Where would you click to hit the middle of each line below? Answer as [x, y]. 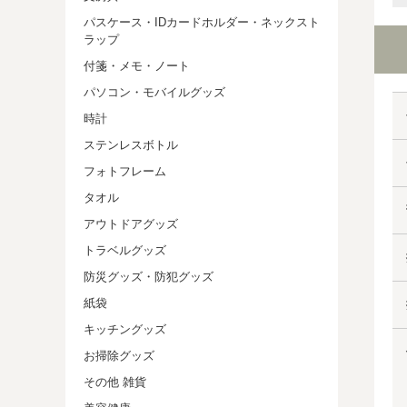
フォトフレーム [125, 171]
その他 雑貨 [115, 382]
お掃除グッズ [119, 356]
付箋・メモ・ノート [137, 66]
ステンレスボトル [131, 145]
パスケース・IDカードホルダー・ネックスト [202, 22]
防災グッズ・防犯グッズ [149, 277]
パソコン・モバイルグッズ [154, 92]
